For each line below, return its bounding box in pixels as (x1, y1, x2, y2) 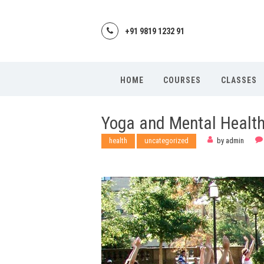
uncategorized (144, 136, 189, 145)
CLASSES (221, 75, 258, 85)
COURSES (163, 75, 202, 85)
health (109, 136, 127, 145)
